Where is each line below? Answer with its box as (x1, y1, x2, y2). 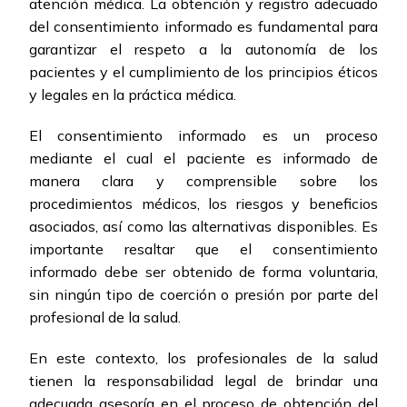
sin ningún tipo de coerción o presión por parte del (29, 285, 378, 304)
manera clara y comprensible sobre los (29, 172, 378, 191)
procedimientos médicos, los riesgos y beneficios (29, 194, 378, 213)
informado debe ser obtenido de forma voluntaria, (29, 263, 378, 282)
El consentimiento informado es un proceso (29, 126, 378, 145)
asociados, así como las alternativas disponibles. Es (29, 217, 378, 236)
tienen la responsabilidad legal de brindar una (29, 372, 378, 391)
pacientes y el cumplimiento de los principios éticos (29, 63, 378, 82)
